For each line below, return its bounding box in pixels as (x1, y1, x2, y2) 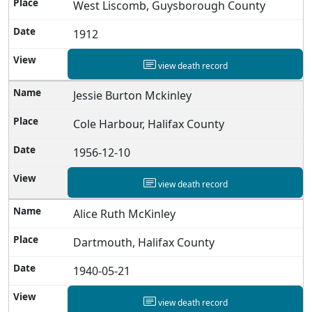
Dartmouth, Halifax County (73, 234, 215, 250)
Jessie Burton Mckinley (73, 87, 192, 103)
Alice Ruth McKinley (73, 205, 176, 221)
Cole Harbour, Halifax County (73, 116, 225, 132)
